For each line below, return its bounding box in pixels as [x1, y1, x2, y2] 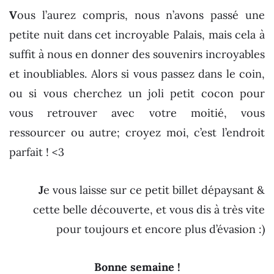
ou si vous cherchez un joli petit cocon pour [9, 86, 265, 101]
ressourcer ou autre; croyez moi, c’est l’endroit [9, 125, 265, 140]
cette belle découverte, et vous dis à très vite [33, 202, 265, 217]
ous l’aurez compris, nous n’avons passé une [17, 8, 265, 23]
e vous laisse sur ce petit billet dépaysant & [43, 183, 265, 198]
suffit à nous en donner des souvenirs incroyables [9, 47, 265, 62]
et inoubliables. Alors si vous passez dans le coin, [9, 67, 265, 81]
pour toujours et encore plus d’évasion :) [56, 222, 265, 237]
